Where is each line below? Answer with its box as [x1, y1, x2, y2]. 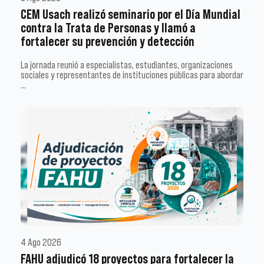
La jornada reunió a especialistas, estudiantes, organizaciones [21, 60, 233, 71]
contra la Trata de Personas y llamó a [21, 21, 196, 36]
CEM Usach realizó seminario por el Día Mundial [21, 7, 240, 22]
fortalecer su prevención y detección [21, 34, 194, 49]
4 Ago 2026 [21, 236, 61, 248]
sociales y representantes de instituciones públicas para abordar [21, 70, 243, 81]
